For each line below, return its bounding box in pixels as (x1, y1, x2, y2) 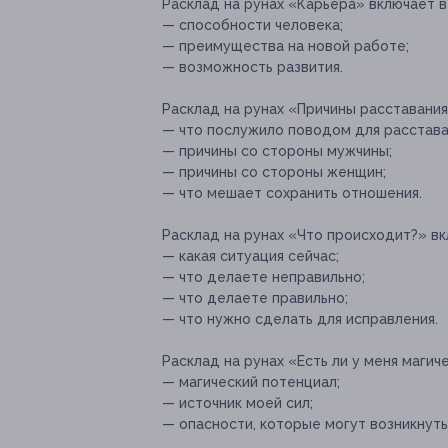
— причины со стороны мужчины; (162, 143, 392, 160)
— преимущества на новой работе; (162, 38, 409, 55)
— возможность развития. (162, 59, 343, 76)
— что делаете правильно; (162, 290, 348, 307)
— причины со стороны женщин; (162, 164, 386, 181)
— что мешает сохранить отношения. (162, 185, 422, 202)
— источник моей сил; (162, 395, 313, 412)
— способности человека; (162, 17, 343, 34)
